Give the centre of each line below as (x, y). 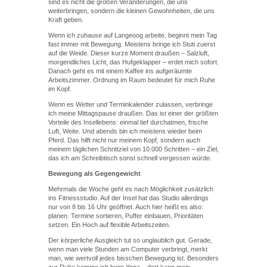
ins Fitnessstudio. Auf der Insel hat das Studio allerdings (128, 198)
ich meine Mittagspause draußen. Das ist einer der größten (133, 113)
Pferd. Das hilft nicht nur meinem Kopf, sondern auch (124, 140)
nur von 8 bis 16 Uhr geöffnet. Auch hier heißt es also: (125, 207)
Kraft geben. (66, 20)
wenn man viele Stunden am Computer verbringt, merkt (128, 249)
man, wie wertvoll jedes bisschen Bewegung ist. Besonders (133, 258)
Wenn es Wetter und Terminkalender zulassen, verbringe (130, 104)
